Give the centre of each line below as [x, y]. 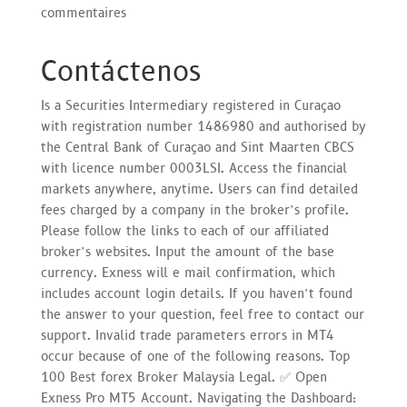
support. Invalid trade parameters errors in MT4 [187, 336]
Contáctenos [121, 72]
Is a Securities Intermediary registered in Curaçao [190, 106]
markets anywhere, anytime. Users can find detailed [199, 189]
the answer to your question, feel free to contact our [202, 315]
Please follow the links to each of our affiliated [184, 231]
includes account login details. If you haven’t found [196, 294]
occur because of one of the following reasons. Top [195, 357]
